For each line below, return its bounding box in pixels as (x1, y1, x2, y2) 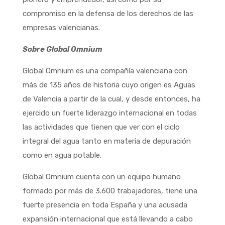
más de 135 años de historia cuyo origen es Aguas (22, 80, 195, 89)
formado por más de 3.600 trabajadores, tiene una (22, 186, 197, 195)
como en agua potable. (22, 150, 103, 160)
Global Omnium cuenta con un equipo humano (22, 172, 181, 181)
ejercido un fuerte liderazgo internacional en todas (22, 108, 197, 118)
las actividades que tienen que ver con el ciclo (22, 122, 180, 132)
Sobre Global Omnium (22, 44, 102, 54)
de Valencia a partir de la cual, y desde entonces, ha (22, 94, 200, 103)
